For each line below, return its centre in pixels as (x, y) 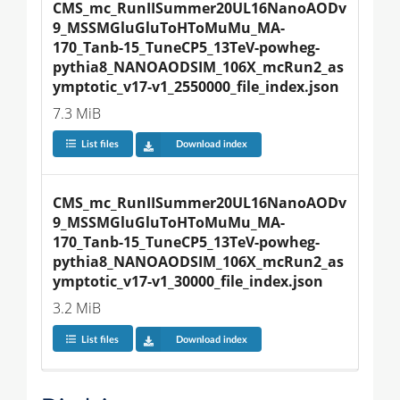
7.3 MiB (77, 113)
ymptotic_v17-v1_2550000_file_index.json (196, 86)
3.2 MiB (77, 308)
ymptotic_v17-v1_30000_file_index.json (188, 282)
